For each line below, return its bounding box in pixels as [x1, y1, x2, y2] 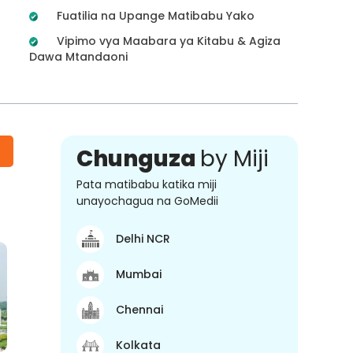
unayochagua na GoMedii [76, 192, 218, 209]
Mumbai [116, 266, 162, 282]
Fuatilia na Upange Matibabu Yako [53, 7, 255, 24]
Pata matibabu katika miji [76, 176, 217, 192]
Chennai [116, 302, 163, 318]
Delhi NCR [116, 231, 170, 247]
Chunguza [76, 143, 200, 174]
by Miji [200, 143, 269, 174]
